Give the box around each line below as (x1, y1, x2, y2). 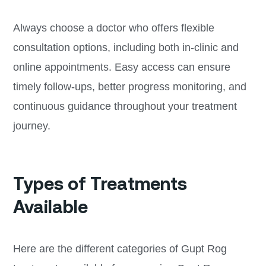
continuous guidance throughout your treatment (12, 100, 237, 112)
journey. (12, 119, 50, 132)
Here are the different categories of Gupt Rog (12, 242, 227, 255)
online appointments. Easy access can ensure (12, 61, 230, 73)
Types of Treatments (12, 173, 187, 194)
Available (12, 196, 88, 217)
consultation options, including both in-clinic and (12, 41, 239, 53)
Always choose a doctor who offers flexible (12, 21, 214, 34)
